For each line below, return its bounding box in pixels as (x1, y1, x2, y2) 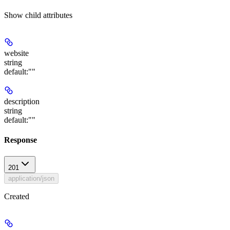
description (4, 97, 40, 106)
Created (4, 191, 29, 201)
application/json (8, 174, 54, 182)
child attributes (25, 11, 72, 20)
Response (4, 136, 37, 145)
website (4, 49, 29, 58)
